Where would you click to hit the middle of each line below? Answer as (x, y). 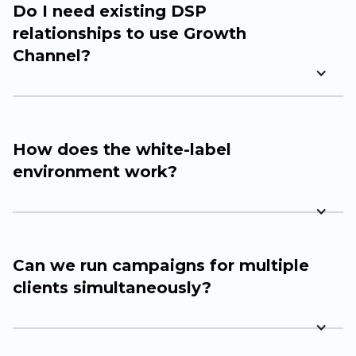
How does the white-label (122, 150)
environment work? (95, 172)
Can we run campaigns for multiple (161, 266)
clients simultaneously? (112, 288)
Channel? (52, 56)
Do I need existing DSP (110, 12)
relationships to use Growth (130, 34)
